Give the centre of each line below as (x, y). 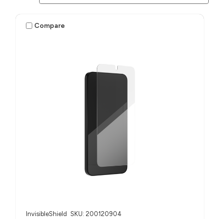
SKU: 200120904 (96, 214)
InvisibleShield (46, 214)
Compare (50, 25)
